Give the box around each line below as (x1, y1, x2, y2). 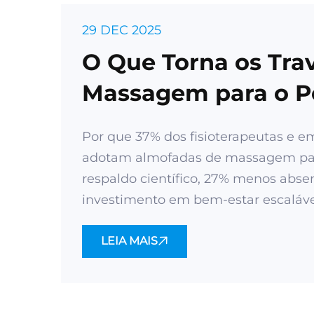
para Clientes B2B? (82, 110, 302, 137)
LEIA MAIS (101, 234, 158, 247)
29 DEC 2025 (82, 22, 161, 38)
